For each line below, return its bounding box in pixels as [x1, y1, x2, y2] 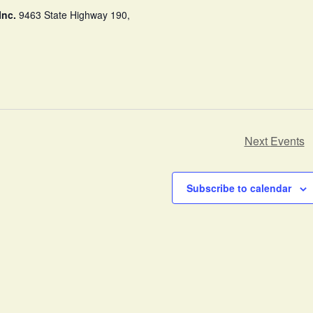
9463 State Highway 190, [19, 7, 131, 22]
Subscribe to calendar [186, 180, 291, 195]
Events [270, 132, 305, 149]
